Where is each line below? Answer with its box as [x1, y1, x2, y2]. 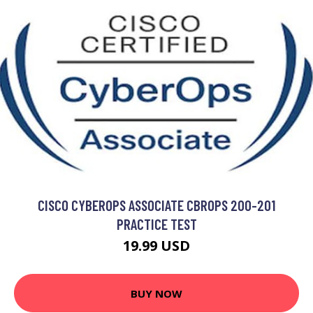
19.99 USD [123, 236, 190, 256]
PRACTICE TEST [116, 215, 197, 233]
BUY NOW [131, 286, 182, 300]
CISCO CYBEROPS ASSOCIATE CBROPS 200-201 [38, 196, 275, 214]
